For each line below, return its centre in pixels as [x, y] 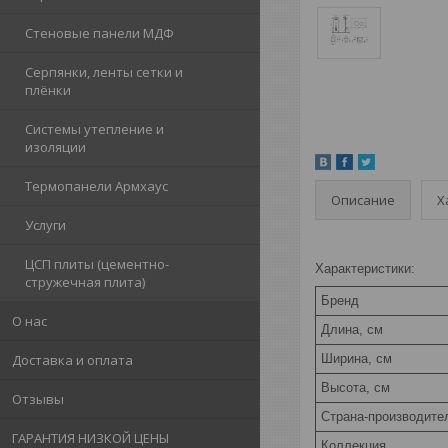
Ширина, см [356, 358]
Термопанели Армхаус [96, 186]
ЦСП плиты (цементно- [97, 264]
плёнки [48, 90]
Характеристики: [365, 268]
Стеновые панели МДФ [99, 33]
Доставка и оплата [72, 360]
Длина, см [352, 329]
